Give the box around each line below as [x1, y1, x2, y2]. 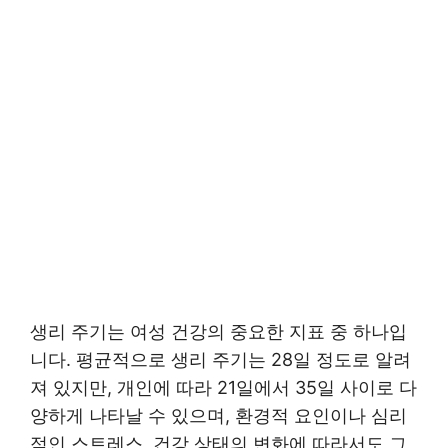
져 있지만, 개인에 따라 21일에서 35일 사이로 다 [30, 376, 417, 398]
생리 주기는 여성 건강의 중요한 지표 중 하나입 [30, 320, 407, 342]
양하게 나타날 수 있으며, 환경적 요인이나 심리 [30, 404, 407, 426]
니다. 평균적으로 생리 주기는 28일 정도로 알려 [30, 348, 411, 370]
